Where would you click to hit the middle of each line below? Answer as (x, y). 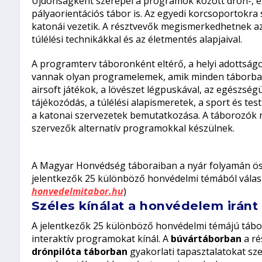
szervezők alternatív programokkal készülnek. (133, 128)
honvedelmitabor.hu (77, 192)
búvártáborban (206, 239)
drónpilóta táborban (79, 252)
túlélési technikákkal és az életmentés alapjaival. (137, 39)
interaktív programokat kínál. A (101, 239)
